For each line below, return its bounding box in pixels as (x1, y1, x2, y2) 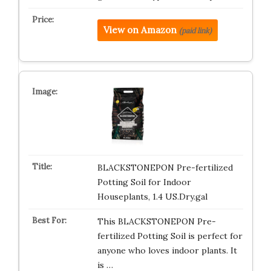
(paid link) (178, 26, 212, 35)
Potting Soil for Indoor (97, 177, 191, 188)
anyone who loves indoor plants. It (97, 245, 237, 256)
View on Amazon (103, 24, 177, 36)
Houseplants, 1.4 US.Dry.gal (97, 191, 207, 202)
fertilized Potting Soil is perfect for (97, 230, 243, 241)
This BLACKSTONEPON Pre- (97, 216, 216, 227)
